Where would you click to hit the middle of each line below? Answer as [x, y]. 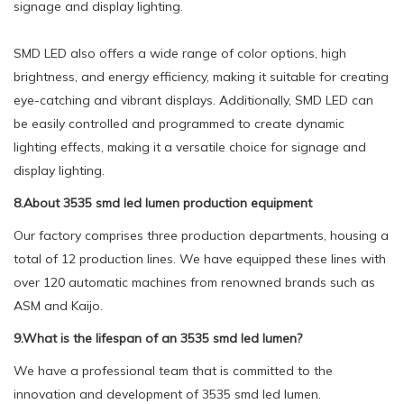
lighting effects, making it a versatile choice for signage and [190, 147]
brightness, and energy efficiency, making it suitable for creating [201, 76]
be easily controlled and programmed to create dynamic [179, 123]
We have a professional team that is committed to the [173, 370]
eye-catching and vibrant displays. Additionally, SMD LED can [193, 100]
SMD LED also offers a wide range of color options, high [180, 53]
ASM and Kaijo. [58, 305]
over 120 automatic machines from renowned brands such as [194, 282]
